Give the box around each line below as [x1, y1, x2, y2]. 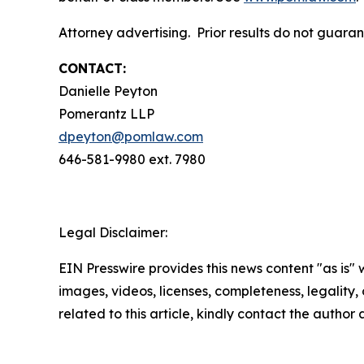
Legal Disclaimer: [58, 224, 167, 240]
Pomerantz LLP [58, 106, 154, 122]
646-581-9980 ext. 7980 [58, 151, 206, 167]
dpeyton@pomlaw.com [58, 128, 203, 145]
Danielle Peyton [58, 83, 158, 99]
